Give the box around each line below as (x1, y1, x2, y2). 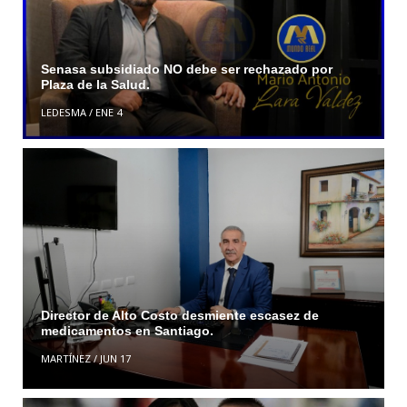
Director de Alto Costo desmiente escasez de (40, 307, 319, 323)
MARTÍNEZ (40, 351, 91, 365)
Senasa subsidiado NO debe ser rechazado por (40, 62, 333, 77)
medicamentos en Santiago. (40, 323, 213, 338)
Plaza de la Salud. (40, 77, 154, 93)
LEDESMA (40, 105, 86, 120)
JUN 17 (99, 351, 131, 365)
